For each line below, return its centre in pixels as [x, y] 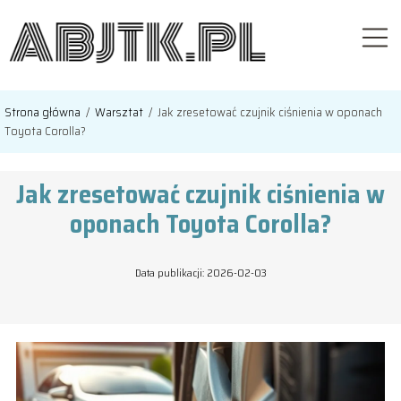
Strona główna [44, 112]
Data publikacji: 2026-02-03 [200, 273]
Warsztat [120, 112]
